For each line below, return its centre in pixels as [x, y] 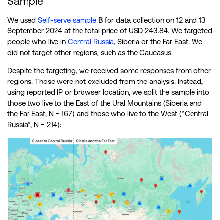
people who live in [38, 42]
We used [23, 20]
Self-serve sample [67, 20]
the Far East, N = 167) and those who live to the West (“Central [108, 114]
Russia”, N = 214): [34, 125]
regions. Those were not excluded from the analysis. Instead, [105, 82]
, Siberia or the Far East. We [158, 42]
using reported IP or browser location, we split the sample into [108, 92]
